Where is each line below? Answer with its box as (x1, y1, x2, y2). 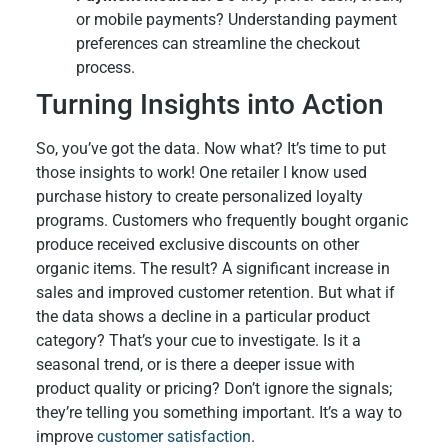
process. (75, 58, 135, 78)
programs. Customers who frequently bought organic (35, 211, 408, 231)
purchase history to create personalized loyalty (35, 187, 363, 207)
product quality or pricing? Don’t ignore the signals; (35, 379, 392, 399)
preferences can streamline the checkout (75, 34, 360, 54)
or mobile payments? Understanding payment (75, 10, 397, 30)
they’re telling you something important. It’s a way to (35, 403, 402, 423)
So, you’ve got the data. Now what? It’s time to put (35, 139, 386, 159)
